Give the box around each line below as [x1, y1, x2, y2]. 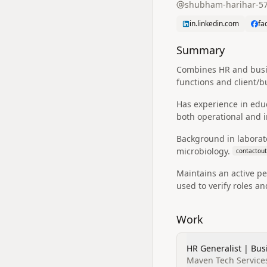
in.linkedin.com [190, 18, 239, 29]
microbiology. [176, 145, 230, 157]
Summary [176, 43, 225, 57]
